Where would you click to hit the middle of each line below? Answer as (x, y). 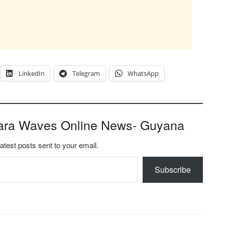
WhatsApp (143, 74)
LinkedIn (32, 74)
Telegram (86, 74)
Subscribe (173, 170)
